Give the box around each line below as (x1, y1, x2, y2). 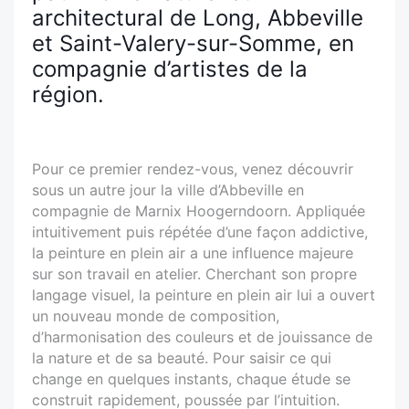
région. (32, 80, 104, 108)
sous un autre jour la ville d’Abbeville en (32, 180, 304, 199)
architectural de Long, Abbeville (32, 4, 363, 31)
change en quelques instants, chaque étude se (32, 369, 351, 388)
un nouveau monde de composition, (32, 306, 279, 325)
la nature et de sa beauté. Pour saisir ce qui (32, 348, 331, 367)
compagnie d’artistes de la (32, 55, 308, 82)
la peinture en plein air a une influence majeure (32, 243, 353, 262)
